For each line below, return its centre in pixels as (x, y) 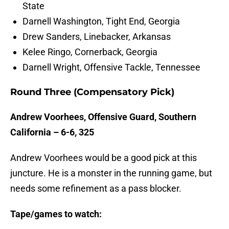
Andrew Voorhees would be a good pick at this (104, 158)
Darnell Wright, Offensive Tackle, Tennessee (111, 67)
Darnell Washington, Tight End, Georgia (101, 21)
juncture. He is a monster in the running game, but (111, 173)
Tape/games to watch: (56, 214)
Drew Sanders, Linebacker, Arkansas (97, 37)
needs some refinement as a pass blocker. (96, 189)
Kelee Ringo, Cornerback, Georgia (90, 52)
